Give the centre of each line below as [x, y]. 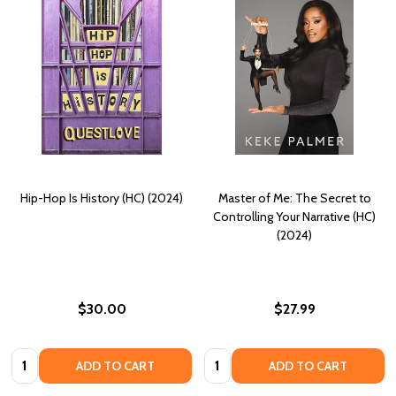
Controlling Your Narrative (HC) [294, 217]
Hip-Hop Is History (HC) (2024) [102, 198]
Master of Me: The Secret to [294, 198]
